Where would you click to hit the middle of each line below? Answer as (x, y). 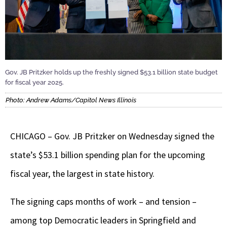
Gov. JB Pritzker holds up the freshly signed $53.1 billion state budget (111, 72)
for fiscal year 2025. (34, 82)
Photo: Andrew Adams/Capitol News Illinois (71, 100)
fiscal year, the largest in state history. (83, 174)
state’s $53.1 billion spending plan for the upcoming (108, 155)
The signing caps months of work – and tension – (103, 202)
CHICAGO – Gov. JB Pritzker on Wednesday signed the (112, 136)
